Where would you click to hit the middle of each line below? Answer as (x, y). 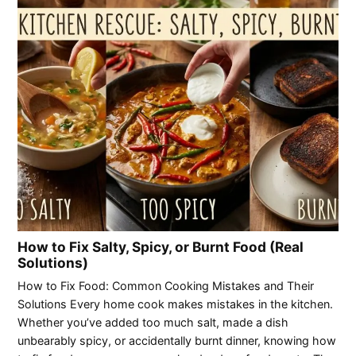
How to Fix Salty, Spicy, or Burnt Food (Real (161, 246)
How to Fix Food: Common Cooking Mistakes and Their (166, 286)
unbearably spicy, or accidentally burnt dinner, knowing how (177, 341)
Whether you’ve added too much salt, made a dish (153, 323)
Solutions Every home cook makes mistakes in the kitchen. (176, 304)
